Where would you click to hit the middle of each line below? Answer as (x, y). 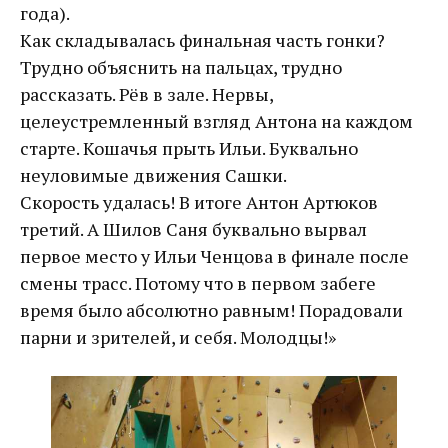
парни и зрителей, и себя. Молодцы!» (178, 337)
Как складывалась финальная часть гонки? (202, 40)
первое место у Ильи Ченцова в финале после (214, 256)
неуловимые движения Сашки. (153, 175)
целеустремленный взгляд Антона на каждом (216, 121)
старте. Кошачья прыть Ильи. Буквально (189, 148)
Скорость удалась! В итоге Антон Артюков (199, 202)
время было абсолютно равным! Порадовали (211, 310)
